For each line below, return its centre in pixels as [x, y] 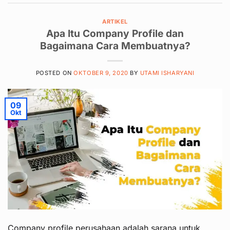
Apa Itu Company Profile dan [115, 34]
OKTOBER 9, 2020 [101, 73]
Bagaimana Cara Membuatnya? [115, 46]
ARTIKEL [115, 21]
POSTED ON [55, 73]
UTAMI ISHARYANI [167, 73]
